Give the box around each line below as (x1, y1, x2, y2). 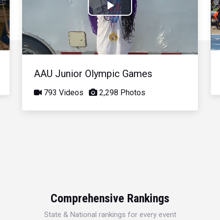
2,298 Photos (97, 87, 146, 97)
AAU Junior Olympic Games (34, 67, 153, 80)
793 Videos (42, 87, 84, 97)
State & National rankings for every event (44, 210, 176, 219)
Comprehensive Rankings (51, 191, 169, 205)
